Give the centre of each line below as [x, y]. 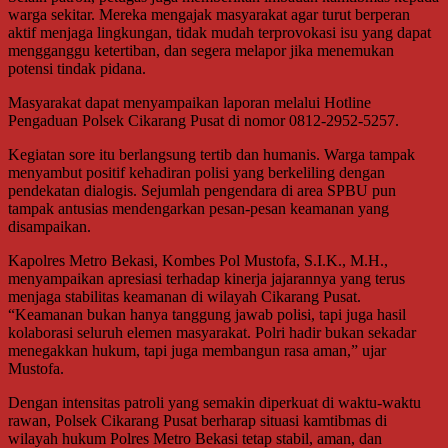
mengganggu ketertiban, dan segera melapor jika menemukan [201, 50]
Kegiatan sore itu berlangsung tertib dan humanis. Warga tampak [211, 154]
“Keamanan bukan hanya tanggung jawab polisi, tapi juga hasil [207, 314]
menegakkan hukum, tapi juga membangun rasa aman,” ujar [197, 350]
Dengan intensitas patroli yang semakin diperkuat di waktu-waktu [214, 402]
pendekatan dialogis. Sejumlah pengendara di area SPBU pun [202, 190]
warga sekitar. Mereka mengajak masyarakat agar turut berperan [209, 14]
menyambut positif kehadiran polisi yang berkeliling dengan [196, 172]
